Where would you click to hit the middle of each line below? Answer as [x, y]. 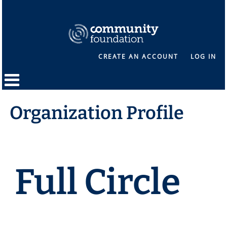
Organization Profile [97, 113]
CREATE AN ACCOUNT [138, 57]
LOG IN [203, 57]
